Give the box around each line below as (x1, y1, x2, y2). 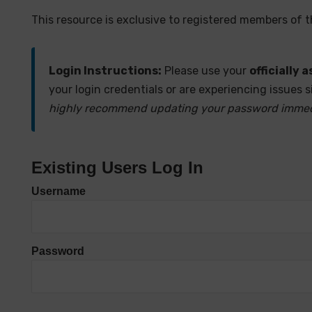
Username (31, 185, 86, 197)
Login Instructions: (48, 64, 162, 77)
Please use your (161, 64, 249, 77)
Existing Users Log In (31, 158, 203, 177)
